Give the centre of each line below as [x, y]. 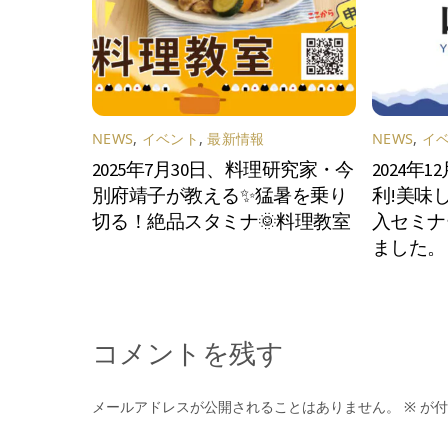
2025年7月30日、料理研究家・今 [223, 170]
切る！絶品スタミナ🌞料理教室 [221, 222]
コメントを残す [188, 352]
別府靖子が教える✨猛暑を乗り [220, 196]
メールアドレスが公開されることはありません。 [246, 407]
